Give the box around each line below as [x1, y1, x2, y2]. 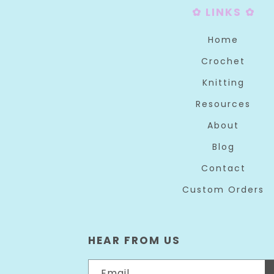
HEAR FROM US [88, 233, 181, 248]
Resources [196, 98, 251, 110]
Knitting [202, 76, 245, 89]
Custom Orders [182, 183, 265, 196]
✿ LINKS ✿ [191, 5, 255, 20]
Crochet [201, 55, 246, 67]
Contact [201, 162, 246, 174]
